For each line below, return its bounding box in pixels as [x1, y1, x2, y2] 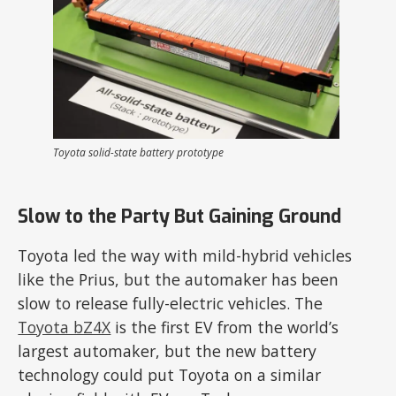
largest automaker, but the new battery [18, 340, 317, 362]
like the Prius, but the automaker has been [18, 269, 339, 291]
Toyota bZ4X [18, 316, 111, 339]
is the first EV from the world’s [110, 316, 339, 339]
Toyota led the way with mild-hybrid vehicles [18, 245, 353, 267]
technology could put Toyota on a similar [18, 364, 322, 386]
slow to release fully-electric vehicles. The [18, 293, 324, 315]
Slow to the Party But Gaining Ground [18, 204, 342, 230]
